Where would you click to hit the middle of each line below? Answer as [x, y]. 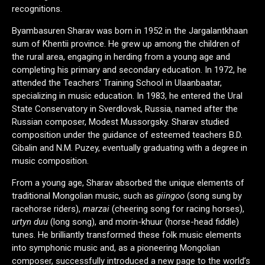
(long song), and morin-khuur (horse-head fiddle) [143, 222]
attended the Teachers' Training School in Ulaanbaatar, [117, 83]
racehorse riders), [47, 209]
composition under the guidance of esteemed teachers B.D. [127, 135]
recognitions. [37, 9]
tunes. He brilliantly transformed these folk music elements [127, 235]
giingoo [170, 196]
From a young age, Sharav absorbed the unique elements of [128, 183]
